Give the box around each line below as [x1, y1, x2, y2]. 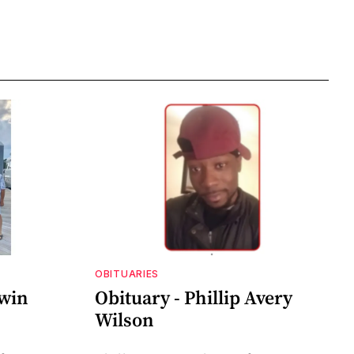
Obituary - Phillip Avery [95, 284, 292, 311]
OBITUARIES [95, 268, 159, 281]
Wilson [95, 307, 154, 333]
